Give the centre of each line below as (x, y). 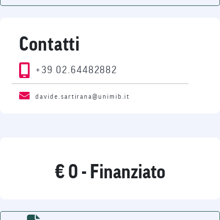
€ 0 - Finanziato (110, 172)
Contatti (50, 44)
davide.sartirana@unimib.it (83, 97)
